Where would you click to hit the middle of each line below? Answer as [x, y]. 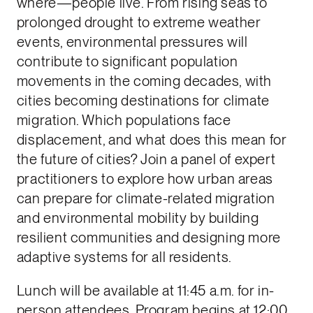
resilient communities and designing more [148, 237]
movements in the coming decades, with [144, 81]
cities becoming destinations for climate [143, 100]
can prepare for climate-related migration [146, 198]
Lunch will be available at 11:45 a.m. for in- [145, 291]
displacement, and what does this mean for [152, 139]
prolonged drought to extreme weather [139, 22]
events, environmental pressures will [132, 42]
